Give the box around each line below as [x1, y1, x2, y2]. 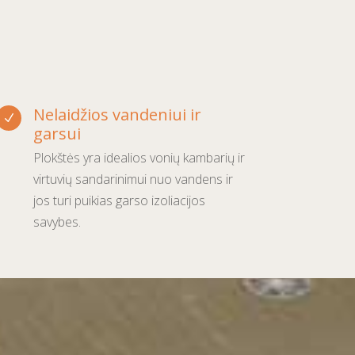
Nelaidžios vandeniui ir [32, 103, 201, 125]
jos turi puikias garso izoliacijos [32, 191, 205, 209]
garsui [32, 122, 81, 144]
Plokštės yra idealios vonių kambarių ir [32, 148, 245, 166]
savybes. [32, 212, 81, 231]
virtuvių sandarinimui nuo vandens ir [32, 170, 233, 188]
